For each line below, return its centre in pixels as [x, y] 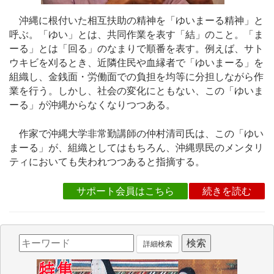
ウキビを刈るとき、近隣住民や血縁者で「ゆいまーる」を [136, 63]
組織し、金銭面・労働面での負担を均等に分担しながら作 [136, 77]
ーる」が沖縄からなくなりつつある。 [92, 105]
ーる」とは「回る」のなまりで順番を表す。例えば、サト [136, 49]
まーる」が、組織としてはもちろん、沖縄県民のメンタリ [136, 147]
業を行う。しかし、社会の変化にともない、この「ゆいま [136, 91]
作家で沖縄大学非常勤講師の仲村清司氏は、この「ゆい [136, 133]
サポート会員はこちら [125, 191]
